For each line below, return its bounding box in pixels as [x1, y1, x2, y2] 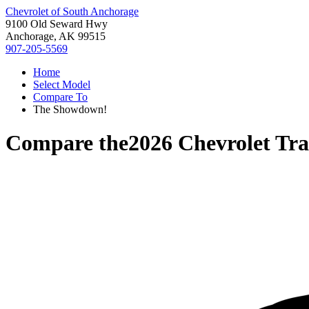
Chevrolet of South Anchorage [6, 6, 139, 17]
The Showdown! [33, 103, 107, 115]
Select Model [33, 79, 90, 90]
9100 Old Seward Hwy [6, 18, 108, 30]
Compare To [33, 91, 88, 103]
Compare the [6, 130, 128, 156]
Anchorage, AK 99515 [6, 30, 106, 42]
